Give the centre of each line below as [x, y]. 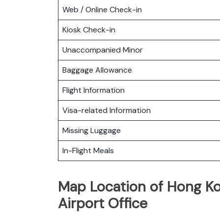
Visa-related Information [107, 110]
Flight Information [94, 90]
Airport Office [103, 203]
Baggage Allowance [97, 70]
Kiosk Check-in [89, 29]
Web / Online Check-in [102, 9]
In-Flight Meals [88, 150]
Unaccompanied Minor [103, 50]
